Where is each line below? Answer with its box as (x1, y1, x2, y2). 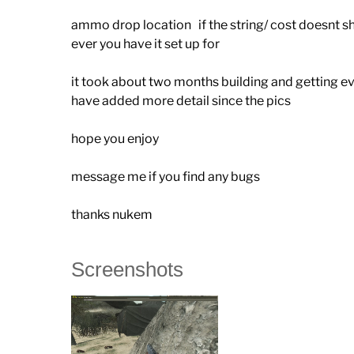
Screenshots (71, 258, 183, 282)
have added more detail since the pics (71, 93, 291, 109)
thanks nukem (71, 207, 153, 223)
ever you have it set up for (71, 36, 220, 52)
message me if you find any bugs (71, 169, 260, 185)
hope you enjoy (71, 131, 159, 147)
